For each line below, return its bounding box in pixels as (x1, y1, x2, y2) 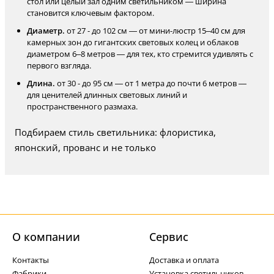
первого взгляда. (27, 60, 91, 71)
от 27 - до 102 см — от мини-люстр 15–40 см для (65, 25, 245, 36)
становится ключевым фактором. (27, 7, 154, 18)
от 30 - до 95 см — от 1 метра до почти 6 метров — (55, 78, 246, 89)
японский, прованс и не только (15, 141, 156, 154)
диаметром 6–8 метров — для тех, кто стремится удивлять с (27, 48, 253, 59)
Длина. (27, 78, 55, 89)
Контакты (12, 254, 49, 265)
